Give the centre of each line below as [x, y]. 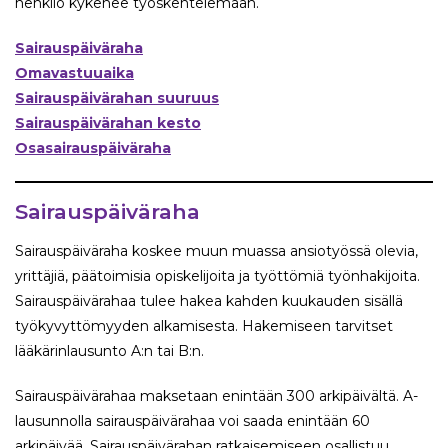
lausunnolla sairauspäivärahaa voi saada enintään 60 [192, 421]
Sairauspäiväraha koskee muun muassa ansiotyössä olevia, [216, 251]
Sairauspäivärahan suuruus [117, 98]
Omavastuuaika [74, 73]
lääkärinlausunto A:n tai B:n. [109, 351]
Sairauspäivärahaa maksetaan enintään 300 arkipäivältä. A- [216, 396]
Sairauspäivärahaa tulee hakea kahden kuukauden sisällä [209, 301]
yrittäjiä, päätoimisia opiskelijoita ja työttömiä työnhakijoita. [217, 276]
